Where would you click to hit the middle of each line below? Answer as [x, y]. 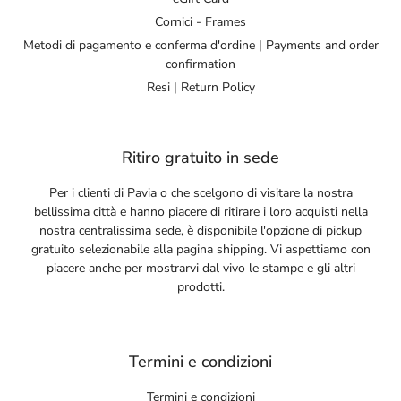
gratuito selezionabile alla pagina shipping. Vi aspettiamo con [200, 249]
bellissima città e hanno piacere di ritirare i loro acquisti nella [200, 211]
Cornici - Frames [200, 21]
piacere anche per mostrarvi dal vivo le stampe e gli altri [200, 268]
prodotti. [200, 286]
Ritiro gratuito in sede [200, 157]
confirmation [200, 64]
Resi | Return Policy [200, 87]
